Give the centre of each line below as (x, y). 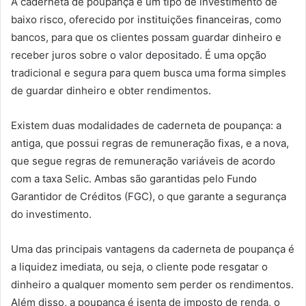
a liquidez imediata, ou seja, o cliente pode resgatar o (139, 266)
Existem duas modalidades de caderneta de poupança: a (146, 125)
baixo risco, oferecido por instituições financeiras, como (146, 19)
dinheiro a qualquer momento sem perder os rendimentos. (152, 284)
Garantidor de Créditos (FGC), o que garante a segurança (149, 196)
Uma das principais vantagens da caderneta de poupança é (153, 249)
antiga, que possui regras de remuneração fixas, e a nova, (150, 143)
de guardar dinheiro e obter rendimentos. (111, 90)
